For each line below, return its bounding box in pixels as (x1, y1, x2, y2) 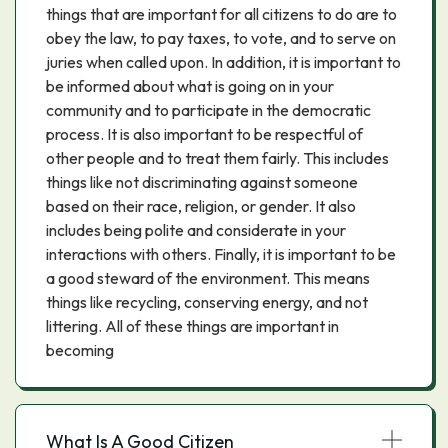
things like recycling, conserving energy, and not (46, 292, 368, 312)
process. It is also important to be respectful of (46, 124, 363, 144)
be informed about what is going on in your (46, 76, 334, 96)
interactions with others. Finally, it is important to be (46, 244, 396, 264)
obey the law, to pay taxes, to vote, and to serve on (46, 28, 396, 48)
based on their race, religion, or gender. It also (46, 196, 356, 216)
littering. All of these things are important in (46, 316, 339, 336)
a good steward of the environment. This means (46, 268, 370, 288)
